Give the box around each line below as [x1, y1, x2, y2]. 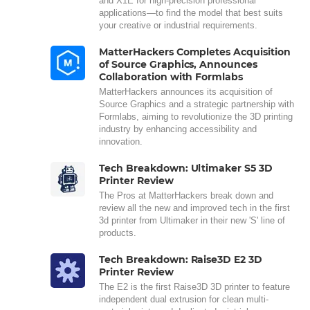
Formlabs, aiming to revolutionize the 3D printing [99, 111, 293, 122]
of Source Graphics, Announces [99, 58, 258, 71]
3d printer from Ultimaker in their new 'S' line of [99, 215, 285, 226]
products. [99, 228, 136, 239]
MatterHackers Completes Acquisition [99, 46, 291, 59]
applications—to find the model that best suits [99, 8, 283, 19]
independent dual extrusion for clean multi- [99, 294, 268, 305]
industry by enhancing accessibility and [99, 124, 257, 135]
